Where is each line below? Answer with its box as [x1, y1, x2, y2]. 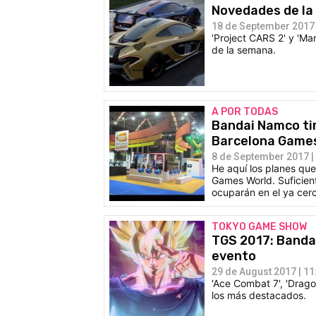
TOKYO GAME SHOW [212, 220, 307, 233]
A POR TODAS [212, 105, 278, 118]
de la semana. [212, 43, 276, 56]
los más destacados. [212, 288, 306, 301]
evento [212, 248, 256, 264]
